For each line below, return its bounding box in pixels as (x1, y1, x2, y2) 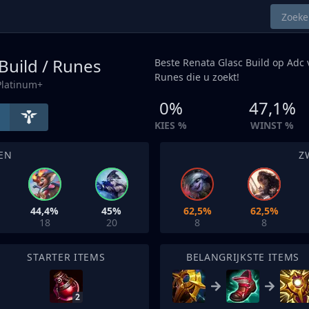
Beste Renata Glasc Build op (154, 56, 287, 69)
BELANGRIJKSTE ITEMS (186, 250, 300, 263)
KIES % (154, 119, 187, 132)
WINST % (250, 119, 295, 132)
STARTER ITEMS (27, 250, 106, 263)
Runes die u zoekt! (154, 70, 239, 83)
